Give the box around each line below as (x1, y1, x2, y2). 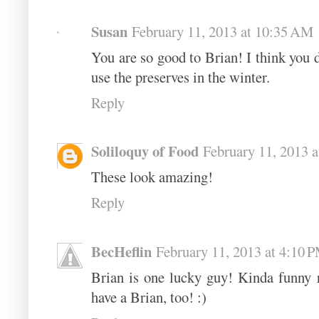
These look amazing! (91, 167, 213, 187)
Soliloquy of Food (91, 140, 199, 162)
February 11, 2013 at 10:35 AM (132, 21, 313, 42)
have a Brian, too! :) (91, 286, 206, 307)
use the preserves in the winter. (91, 67, 270, 88)
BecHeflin (91, 240, 152, 262)
